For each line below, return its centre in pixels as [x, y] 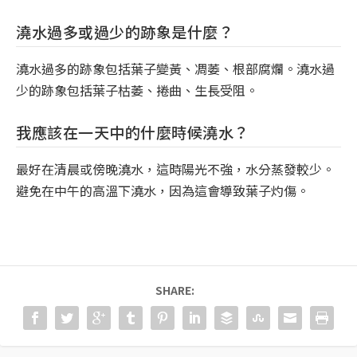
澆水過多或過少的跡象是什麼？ [125, 32]
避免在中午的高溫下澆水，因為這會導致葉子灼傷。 [163, 190]
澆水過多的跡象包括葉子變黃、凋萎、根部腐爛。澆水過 [175, 69]
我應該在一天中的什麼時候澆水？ [133, 131]
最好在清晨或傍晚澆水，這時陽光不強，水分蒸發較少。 [175, 169]
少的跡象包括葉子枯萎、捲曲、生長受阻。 [137, 90]
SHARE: [175, 290]
